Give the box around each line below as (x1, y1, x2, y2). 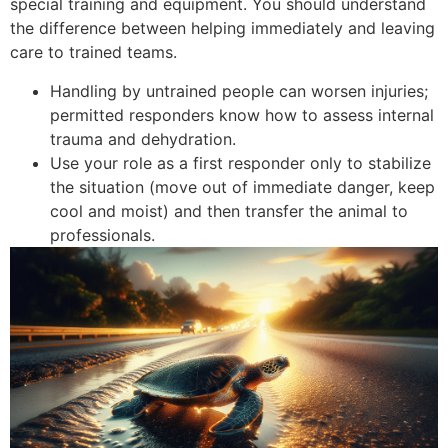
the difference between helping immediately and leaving (10, 18, 435, 39)
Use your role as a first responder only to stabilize (50, 152, 431, 173)
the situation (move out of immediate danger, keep (50, 176, 435, 197)
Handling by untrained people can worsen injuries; (50, 80, 428, 101)
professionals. (50, 224, 155, 245)
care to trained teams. (10, 42, 177, 63)
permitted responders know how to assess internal (50, 104, 434, 125)
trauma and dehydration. (50, 128, 236, 149)
